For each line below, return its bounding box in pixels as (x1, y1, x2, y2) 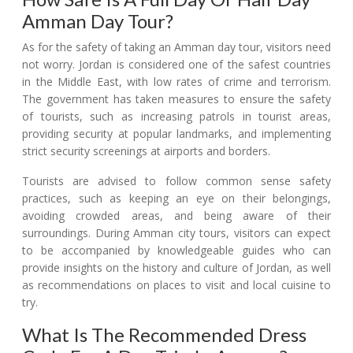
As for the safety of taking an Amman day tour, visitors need (22, 39, 331, 54)
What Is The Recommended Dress (22, 322, 307, 346)
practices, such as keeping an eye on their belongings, (22, 190, 331, 206)
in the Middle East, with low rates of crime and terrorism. (22, 73, 331, 89)
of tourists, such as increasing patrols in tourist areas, (22, 108, 331, 124)
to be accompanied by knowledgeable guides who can (22, 242, 331, 258)
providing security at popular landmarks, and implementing (22, 125, 331, 141)
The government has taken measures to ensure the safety (22, 91, 331, 106)
